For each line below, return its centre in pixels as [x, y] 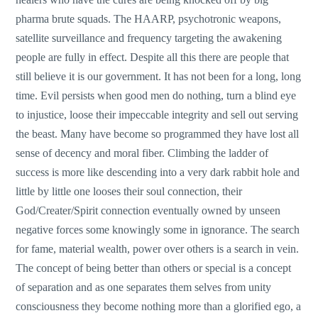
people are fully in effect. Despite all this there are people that [153, 57]
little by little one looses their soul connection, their [129, 191]
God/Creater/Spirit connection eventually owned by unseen [148, 210]
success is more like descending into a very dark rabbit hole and [158, 172]
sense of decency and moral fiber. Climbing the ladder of [142, 153]
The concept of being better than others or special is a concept [154, 268]
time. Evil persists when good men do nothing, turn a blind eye [156, 95]
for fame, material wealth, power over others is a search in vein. [158, 248]
